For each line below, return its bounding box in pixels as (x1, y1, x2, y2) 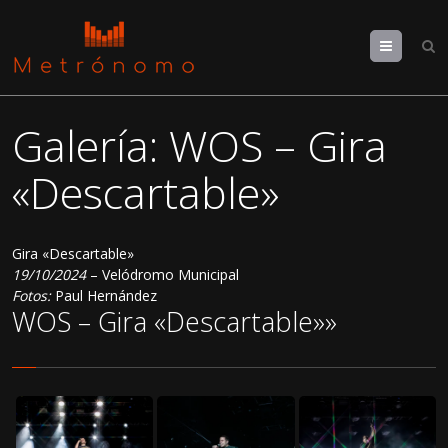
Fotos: (12, 285, 52, 305)
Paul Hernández (51, 285, 158, 305)
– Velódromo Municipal (86, 264, 240, 284)
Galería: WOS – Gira (12, 116, 388, 175)
